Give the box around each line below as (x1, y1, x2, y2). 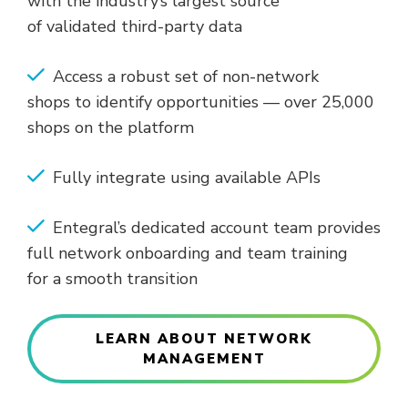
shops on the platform (27, 117, 203, 139)
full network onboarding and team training (27, 242, 348, 265)
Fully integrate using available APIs (53, 167, 325, 189)
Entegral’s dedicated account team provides (53, 217, 381, 240)
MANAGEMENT (142, 350, 266, 369)
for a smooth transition (27, 268, 202, 291)
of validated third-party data (27, 15, 251, 38)
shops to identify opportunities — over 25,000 (27, 91, 374, 114)
